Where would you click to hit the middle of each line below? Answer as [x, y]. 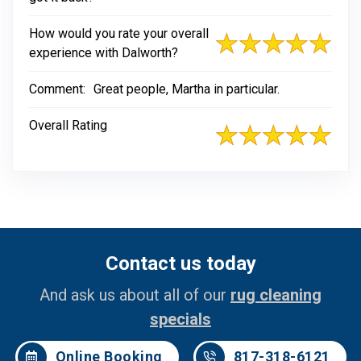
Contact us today [180, 263]
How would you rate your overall [119, 33]
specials [180, 319]
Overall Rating [68, 125]
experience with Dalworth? [104, 53]
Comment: [57, 89]
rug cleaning [276, 295]
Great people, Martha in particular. [187, 89]
